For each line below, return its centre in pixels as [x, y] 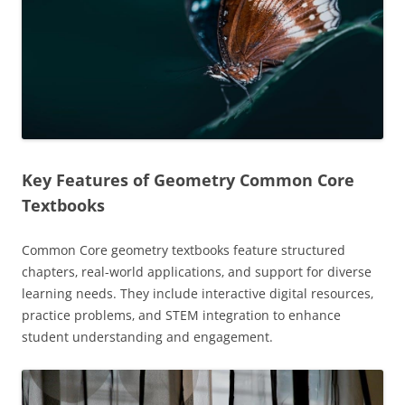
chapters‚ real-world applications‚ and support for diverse [197, 272]
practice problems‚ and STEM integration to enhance [181, 316]
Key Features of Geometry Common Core [188, 180]
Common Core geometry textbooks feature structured [184, 250]
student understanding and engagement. [147, 337]
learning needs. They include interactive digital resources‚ [198, 294]
